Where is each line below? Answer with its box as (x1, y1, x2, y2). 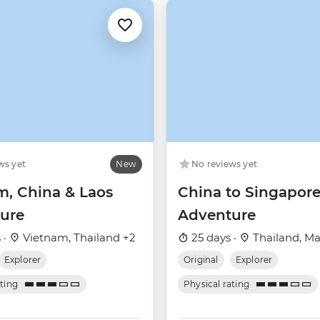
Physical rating (184, 279, 250, 290)
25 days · (189, 231, 239, 245)
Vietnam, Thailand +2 (20, 231, 136, 245)
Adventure (178, 206, 256, 224)
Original (184, 254, 219, 266)
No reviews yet (191, 159, 258, 170)
